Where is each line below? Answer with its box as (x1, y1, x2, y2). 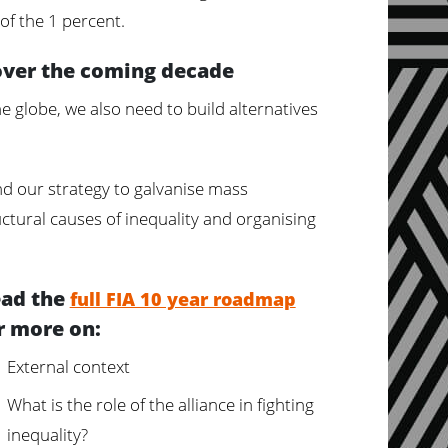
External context (6, 355, 130, 378)
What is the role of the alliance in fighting (6, 393, 314, 416)
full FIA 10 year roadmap (69, 287, 296, 311)
